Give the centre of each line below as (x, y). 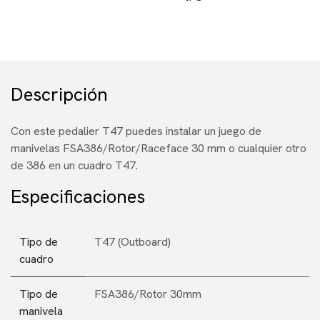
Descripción (59, 94)
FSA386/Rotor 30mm (148, 294)
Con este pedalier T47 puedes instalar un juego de (136, 131)
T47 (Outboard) (132, 241)
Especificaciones (78, 196)
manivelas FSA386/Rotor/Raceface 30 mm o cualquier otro (159, 148)
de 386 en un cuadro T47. (74, 165)
